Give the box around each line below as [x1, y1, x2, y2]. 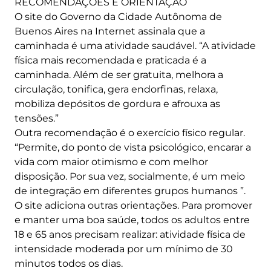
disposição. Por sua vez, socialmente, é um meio [15, 170, 245, 182]
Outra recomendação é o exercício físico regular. [15, 126, 245, 139]
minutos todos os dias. [15, 257, 123, 269]
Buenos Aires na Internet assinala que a [15, 25, 205, 37]
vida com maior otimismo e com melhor [15, 155, 208, 168]
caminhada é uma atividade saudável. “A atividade [15, 39, 256, 51]
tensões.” [15, 112, 59, 124]
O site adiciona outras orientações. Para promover [15, 199, 252, 211]
